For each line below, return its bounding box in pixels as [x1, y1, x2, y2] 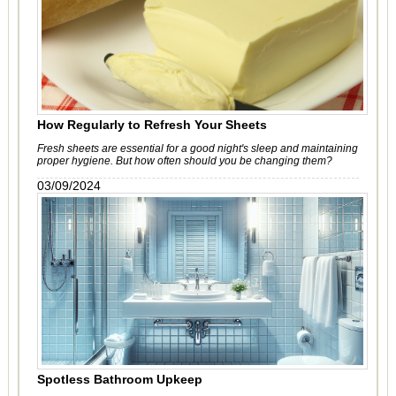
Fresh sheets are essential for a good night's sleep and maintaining [36, 142, 358, 155]
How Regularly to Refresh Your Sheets [36, 118, 267, 132]
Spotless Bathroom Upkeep [36, 372, 202, 386]
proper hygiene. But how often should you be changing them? [36, 155, 332, 167]
